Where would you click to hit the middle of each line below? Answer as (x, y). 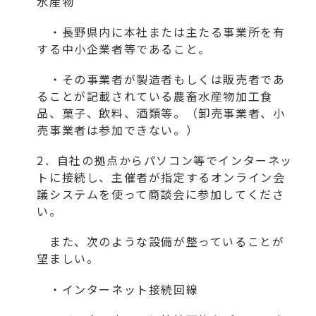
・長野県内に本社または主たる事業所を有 (161, 31)
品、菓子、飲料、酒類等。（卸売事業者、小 (161, 113)
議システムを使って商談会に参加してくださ (161, 194)
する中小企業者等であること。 (124, 48)
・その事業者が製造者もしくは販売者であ (161, 79)
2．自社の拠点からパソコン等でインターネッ (165, 160)
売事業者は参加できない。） (118, 130)
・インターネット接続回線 (118, 289)
